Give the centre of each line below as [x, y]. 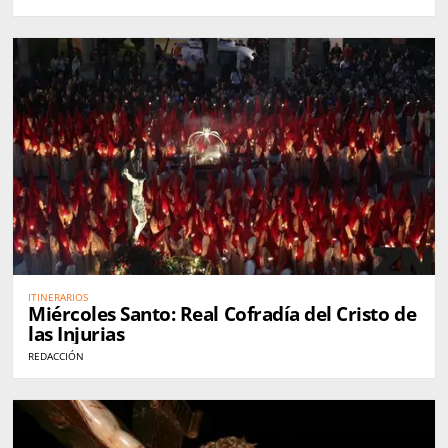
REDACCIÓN [56, 355]
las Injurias [76, 333]
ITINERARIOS [58, 296]
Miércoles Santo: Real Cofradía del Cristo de [222, 313]
